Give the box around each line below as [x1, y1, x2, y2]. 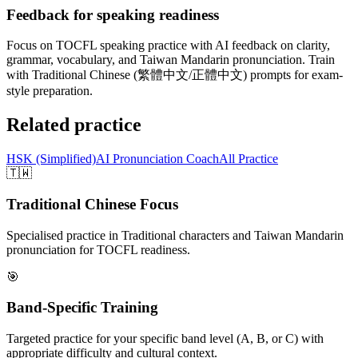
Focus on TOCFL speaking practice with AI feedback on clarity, [6, 38, 330, 53]
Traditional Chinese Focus [6, 195, 178, 213]
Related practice [6, 114, 141, 136]
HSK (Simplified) [6, 152, 96, 166]
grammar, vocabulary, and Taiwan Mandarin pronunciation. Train [6, 53, 335, 67]
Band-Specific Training [6, 299, 158, 316]
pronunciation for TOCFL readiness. [6, 242, 190, 257]
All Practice [219, 152, 278, 166]
